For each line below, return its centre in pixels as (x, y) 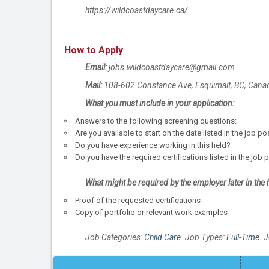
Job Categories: (115, 237)
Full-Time (243, 237)
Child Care (162, 237)
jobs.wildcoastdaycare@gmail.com (171, 68)
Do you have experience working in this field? (153, 145)
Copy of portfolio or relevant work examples (151, 212)
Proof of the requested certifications (138, 200)
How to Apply (94, 50)
